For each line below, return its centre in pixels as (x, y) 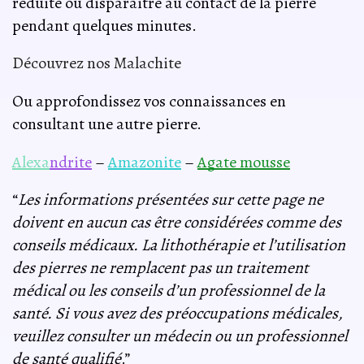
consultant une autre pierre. (107, 124)
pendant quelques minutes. (104, 25)
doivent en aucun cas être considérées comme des (177, 223)
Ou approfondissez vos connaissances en (149, 102)
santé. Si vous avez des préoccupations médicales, (178, 314)
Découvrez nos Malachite (97, 63)
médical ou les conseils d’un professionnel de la (169, 291)
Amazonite (145, 162)
